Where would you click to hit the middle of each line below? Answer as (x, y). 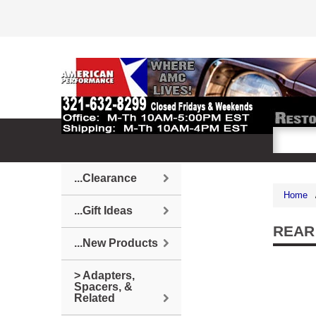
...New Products (116, 243)
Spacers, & (103, 287)
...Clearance (105, 178)
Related (95, 298)
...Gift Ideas (103, 211)
